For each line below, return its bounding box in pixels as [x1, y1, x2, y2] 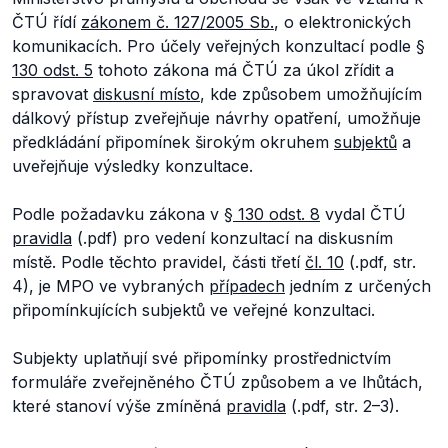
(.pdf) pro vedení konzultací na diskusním [72, 228, 393, 248]
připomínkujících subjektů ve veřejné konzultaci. [12, 300, 375, 320]
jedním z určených [285, 276, 431, 296]
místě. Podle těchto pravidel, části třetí [12, 252, 305, 272]
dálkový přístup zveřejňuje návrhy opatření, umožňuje [12, 108, 421, 128]
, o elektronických [274, 12, 411, 32]
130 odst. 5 [12, 60, 93, 80]
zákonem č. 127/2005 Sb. [81, 12, 274, 32]
